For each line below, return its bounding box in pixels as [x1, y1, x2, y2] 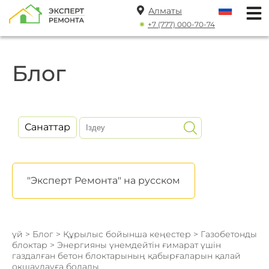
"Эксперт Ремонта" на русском [27, 175, 180, 186]
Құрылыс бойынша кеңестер [63, 229, 191, 240]
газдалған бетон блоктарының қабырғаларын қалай [12, 250, 241, 261]
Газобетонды [201, 229, 257, 240]
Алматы [148, 5, 182, 16]
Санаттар [25, 121, 70, 133]
